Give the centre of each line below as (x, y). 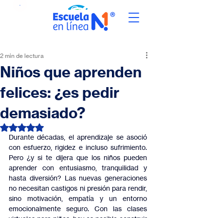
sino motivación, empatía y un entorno (78, 198)
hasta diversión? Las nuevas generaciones (78, 178)
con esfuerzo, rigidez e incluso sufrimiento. (78, 147)
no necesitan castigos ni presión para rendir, (78, 188)
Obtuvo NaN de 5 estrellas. (64, 127)
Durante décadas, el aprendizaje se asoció (78, 137)
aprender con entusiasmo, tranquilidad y (78, 168)
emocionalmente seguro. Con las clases (78, 209)
